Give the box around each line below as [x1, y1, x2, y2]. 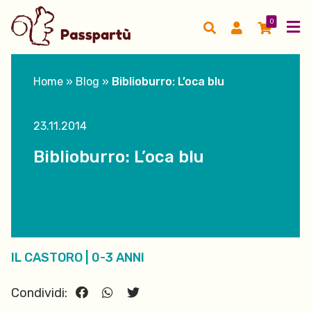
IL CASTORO [11, 250, 83, 265]
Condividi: [11, 285, 70, 301]
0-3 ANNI [92, 250, 144, 265]
